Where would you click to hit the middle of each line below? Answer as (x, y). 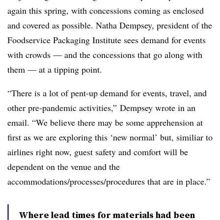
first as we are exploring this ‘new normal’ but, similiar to (110, 137)
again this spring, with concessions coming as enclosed (106, 11)
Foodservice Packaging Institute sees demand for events (107, 40)
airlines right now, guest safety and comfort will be (98, 152)
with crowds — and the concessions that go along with (105, 55)
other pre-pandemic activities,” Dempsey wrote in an (101, 108)
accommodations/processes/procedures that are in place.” (109, 181)
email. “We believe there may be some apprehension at (105, 123)
